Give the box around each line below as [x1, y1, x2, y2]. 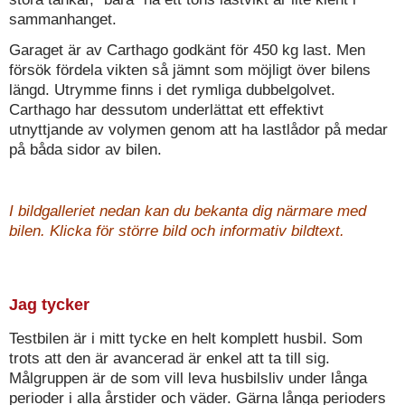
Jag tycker [9, 296, 89, 315]
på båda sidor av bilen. [9, 141, 162, 159]
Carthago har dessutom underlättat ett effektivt [9, 101, 324, 119]
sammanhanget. [9, 11, 117, 29]
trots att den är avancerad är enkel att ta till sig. [9, 350, 330, 368]
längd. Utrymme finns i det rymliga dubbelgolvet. [9, 81, 335, 99]
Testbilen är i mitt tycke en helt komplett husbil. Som [9, 330, 363, 348]
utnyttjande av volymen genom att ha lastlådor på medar [9, 121, 388, 139]
